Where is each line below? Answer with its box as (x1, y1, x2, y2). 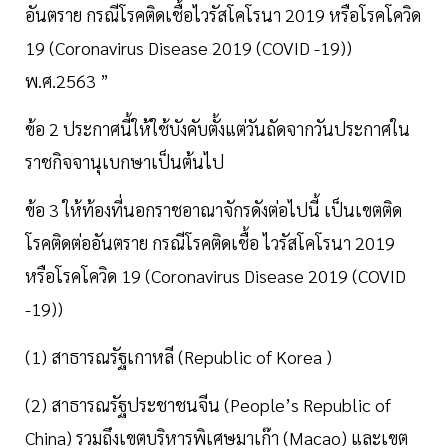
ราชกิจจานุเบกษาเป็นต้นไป (25, 150, 224, 174)
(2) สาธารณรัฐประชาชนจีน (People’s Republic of (25, 393, 391, 417)
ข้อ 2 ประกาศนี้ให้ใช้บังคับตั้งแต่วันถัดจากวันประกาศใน (25, 117, 410, 141)
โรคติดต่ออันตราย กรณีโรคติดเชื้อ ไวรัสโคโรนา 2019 (25, 231, 395, 255)
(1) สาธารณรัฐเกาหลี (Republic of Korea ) (25, 345, 332, 369)
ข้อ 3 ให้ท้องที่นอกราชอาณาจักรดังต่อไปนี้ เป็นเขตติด (25, 198, 402, 222)
